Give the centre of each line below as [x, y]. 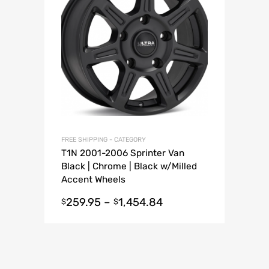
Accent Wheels [93, 180]
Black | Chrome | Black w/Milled [129, 167]
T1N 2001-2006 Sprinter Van [123, 153]
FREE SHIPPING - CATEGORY [104, 140]
